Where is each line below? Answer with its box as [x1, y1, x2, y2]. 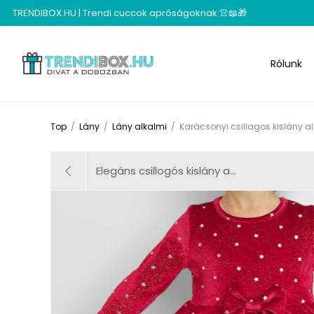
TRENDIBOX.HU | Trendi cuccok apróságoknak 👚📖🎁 [13, 6, 247, 20]
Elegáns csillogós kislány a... [96, 163, 236, 179]
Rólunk [271, 56, 303, 71]
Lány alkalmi [112, 121, 167, 133]
